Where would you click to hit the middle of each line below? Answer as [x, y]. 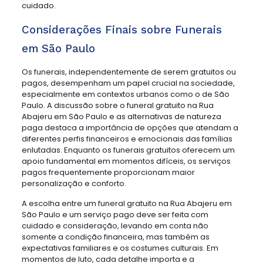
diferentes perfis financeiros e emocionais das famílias [127, 139]
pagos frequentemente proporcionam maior [108, 172]
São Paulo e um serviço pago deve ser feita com [115, 215]
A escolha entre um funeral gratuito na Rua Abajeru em [127, 203]
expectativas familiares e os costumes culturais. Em [120, 248]
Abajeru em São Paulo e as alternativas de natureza [121, 117]
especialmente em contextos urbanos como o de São [125, 94]
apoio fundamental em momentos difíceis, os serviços [126, 161]
